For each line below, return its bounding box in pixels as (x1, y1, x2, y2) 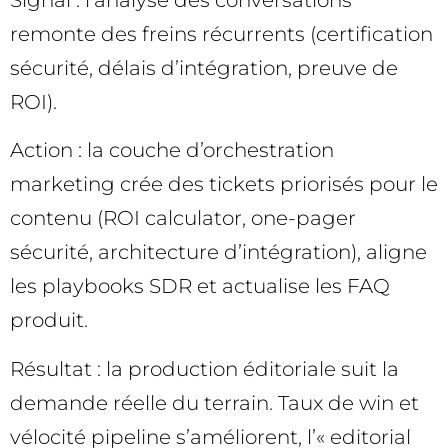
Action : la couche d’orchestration (10, 138, 334, 163)
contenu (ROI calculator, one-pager (10, 206, 356, 231)
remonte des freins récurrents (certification (10, 21, 433, 46)
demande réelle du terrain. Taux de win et (10, 390, 419, 415)
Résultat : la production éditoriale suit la (10, 356, 399, 381)
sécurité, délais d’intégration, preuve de (10, 55, 398, 80)
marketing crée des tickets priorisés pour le (10, 172, 438, 197)
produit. (10, 308, 88, 333)
